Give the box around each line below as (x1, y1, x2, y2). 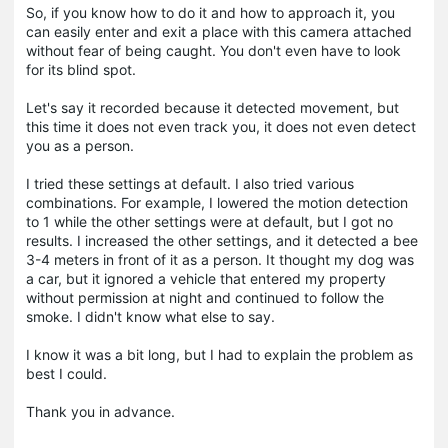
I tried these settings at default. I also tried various (26, 174, 354, 192)
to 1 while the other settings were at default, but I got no (26, 212, 393, 230)
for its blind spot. (26, 60, 136, 78)
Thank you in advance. (26, 402, 175, 420)
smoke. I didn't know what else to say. (26, 307, 275, 325)
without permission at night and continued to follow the (26, 288, 384, 306)
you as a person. (26, 136, 134, 154)
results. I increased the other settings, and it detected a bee (26, 231, 418, 249)
